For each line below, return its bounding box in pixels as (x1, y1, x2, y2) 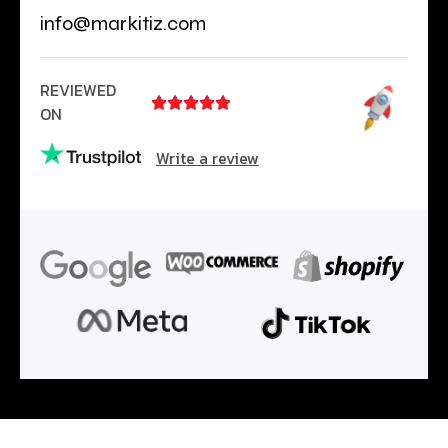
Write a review (156, 145, 259, 170)
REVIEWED (40, 77, 116, 102)
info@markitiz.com (40, 10, 206, 36)
